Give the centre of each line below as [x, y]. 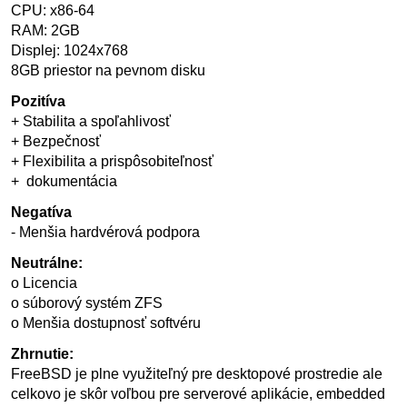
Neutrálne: [47, 263]
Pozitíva [38, 101]
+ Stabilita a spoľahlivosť [91, 121]
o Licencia [44, 283]
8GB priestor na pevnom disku [108, 70]
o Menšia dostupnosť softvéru [106, 323]
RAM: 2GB [45, 30]
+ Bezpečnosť [56, 141]
